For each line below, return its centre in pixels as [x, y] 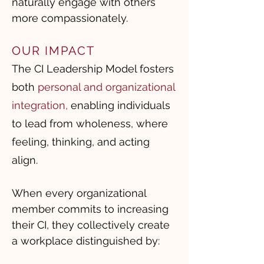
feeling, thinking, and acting [81, 142]
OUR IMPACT [53, 51]
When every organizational [79, 193]
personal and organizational [106, 87]
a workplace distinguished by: [87, 241]
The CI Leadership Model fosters [93, 69]
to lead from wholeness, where [90, 123]
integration [39, 105]
